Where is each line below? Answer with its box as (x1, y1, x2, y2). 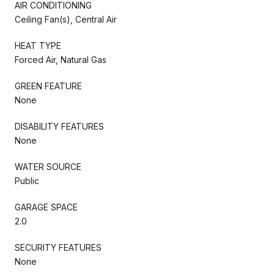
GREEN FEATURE (15, 80, 82, 91)
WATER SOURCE (15, 161, 81, 172)
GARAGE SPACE (15, 201, 78, 212)
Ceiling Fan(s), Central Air (15, 13, 117, 24)
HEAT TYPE (15, 40, 61, 51)
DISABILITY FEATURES (15, 120, 104, 131)
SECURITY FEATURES (15, 242, 102, 253)
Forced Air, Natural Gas (15, 54, 106, 65)
